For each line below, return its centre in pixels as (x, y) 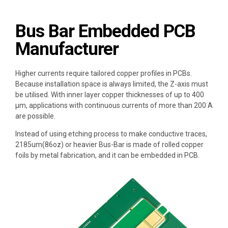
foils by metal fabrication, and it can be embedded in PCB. (107, 155)
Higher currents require (53, 73)
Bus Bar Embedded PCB (106, 31)
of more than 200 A (181, 105)
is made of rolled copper (164, 144)
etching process (94, 134)
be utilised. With (41, 94)
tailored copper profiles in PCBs (140, 73)
